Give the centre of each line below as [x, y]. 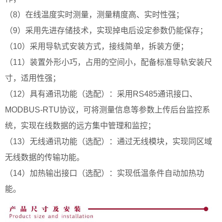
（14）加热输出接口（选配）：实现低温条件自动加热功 [105, 173]
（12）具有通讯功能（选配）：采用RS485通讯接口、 [101, 94]
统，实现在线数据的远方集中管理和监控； [80, 125]
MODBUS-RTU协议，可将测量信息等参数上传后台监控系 [108, 110]
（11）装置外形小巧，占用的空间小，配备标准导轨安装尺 [109, 62]
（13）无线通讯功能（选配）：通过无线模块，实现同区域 [109, 141]
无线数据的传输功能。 [45, 157]
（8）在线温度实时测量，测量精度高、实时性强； [94, 14]
